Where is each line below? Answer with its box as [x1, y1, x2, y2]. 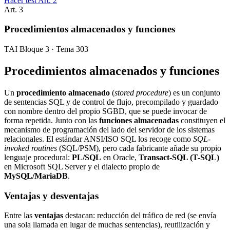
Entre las [4, 211, 34, 220]
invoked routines [4, 143, 57, 152]
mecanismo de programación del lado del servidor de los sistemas [4, 125, 215, 134]
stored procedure [114, 88, 168, 97]
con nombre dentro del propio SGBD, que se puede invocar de [4, 106, 207, 116]
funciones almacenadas [99, 116, 179, 125]
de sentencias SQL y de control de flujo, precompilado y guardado [4, 97, 218, 106]
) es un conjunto [168, 88, 220, 97]
